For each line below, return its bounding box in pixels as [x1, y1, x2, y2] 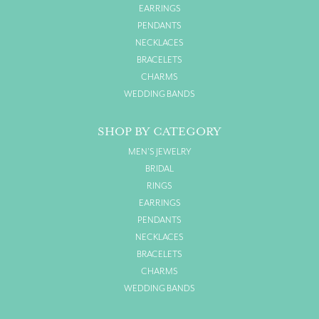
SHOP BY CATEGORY [98, 124, 221, 139]
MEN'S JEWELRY [127, 145, 192, 157]
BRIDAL [145, 162, 174, 174]
